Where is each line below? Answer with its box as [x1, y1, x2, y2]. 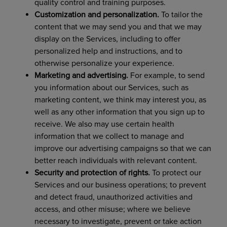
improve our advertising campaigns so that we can [34, 143, 211, 154]
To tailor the [159, 9, 203, 20]
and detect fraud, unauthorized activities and [34, 192, 193, 202]
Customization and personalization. [34, 9, 159, 20]
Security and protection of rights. [34, 167, 150, 178]
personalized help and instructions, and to [34, 46, 182, 56]
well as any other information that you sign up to [34, 106, 205, 117]
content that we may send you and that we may [34, 21, 202, 32]
